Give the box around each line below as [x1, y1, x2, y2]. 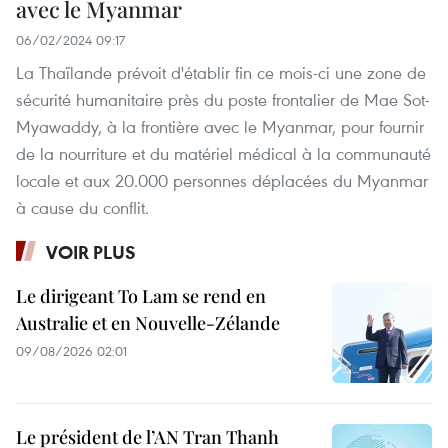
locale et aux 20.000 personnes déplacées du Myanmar [16, 168, 428, 192]
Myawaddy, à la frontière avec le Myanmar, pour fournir [16, 114, 424, 138]
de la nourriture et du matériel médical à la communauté [16, 141, 431, 165]
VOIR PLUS [46, 239, 136, 264]
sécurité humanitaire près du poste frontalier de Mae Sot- [16, 87, 430, 111]
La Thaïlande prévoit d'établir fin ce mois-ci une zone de [16, 60, 426, 84]
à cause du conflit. [16, 195, 149, 219]
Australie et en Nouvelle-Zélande [16, 310, 280, 335]
